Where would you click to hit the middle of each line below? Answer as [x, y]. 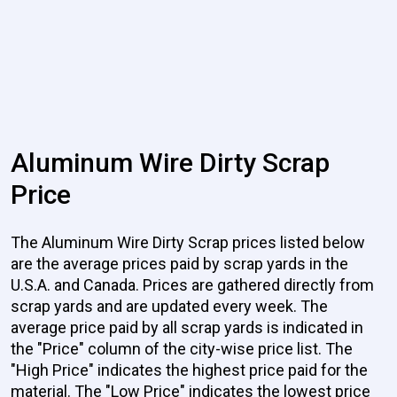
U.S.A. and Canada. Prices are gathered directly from [192, 285]
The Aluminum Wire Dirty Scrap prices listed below [188, 242]
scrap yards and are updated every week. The [169, 306]
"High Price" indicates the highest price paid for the [189, 370]
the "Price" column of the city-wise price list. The [182, 349]
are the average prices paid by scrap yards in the [179, 264]
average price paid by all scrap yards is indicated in [187, 327]
